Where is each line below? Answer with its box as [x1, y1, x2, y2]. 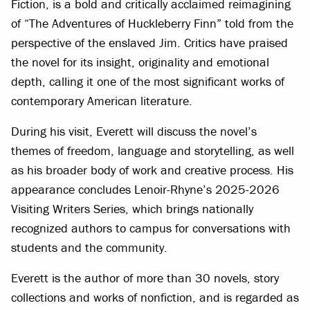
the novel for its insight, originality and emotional [11, 54, 269, 71]
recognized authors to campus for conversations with [11, 220, 291, 237]
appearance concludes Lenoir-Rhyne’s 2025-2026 [11, 181, 280, 198]
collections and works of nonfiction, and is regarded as [11, 289, 299, 306]
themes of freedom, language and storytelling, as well [11, 143, 294, 159]
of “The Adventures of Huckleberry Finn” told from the [11, 15, 293, 32]
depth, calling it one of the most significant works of [11, 73, 284, 90]
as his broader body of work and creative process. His [11, 162, 293, 179]
